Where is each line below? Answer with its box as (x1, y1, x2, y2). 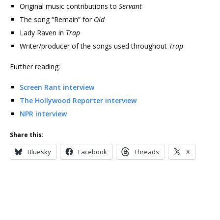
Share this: (10, 131, 44, 139)
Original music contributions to (20, 1, 119, 11)
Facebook (78, 147, 107, 156)
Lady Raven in (20, 28, 66, 37)
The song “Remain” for (20, 15, 94, 24)
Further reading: (10, 62, 60, 71)
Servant (119, 1, 142, 11)
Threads (134, 147, 159, 156)
